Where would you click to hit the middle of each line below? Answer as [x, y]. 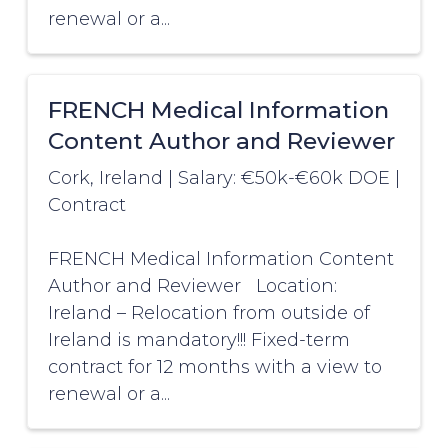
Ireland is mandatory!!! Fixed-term [198, 340]
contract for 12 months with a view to [214, 367]
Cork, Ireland [105, 178]
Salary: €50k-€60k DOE [286, 178]
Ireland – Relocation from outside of [208, 313]
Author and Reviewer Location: [192, 286]
